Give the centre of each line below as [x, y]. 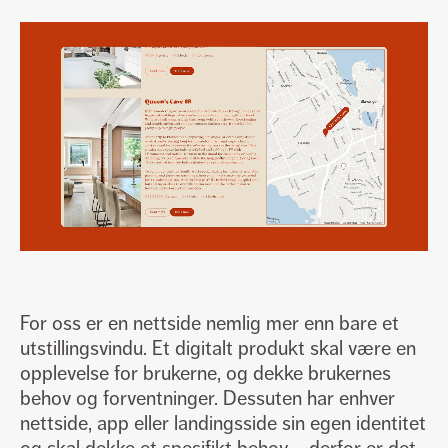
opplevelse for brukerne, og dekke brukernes [205, 373]
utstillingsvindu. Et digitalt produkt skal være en [218, 348]
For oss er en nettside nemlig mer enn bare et [209, 323]
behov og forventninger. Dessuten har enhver [207, 398]
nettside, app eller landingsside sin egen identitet [223, 423]
